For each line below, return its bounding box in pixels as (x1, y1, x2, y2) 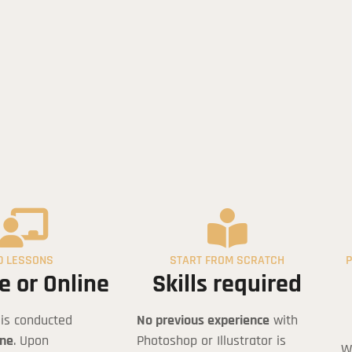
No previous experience (137, 311, 269, 329)
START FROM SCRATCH (170, 251, 284, 269)
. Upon (13, 332, 49, 350)
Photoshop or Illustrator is (137, 332, 286, 350)
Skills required (152, 268, 302, 300)
